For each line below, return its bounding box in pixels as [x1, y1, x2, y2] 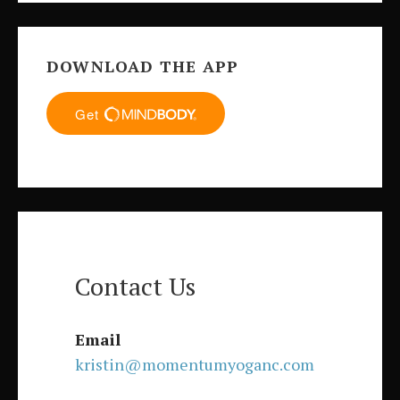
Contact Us [75, 270, 196, 304]
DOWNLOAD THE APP [46, 55, 239, 78]
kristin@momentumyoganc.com [75, 354, 314, 376]
